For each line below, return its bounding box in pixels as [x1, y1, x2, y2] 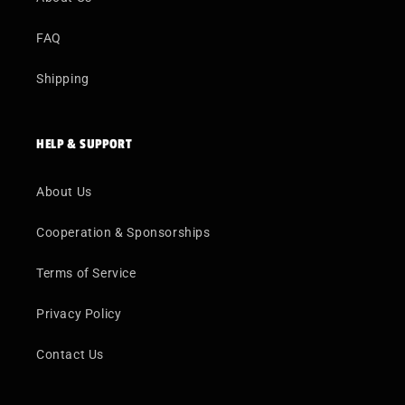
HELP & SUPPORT [36, 137, 133, 152]
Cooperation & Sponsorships [36, 225, 211, 240]
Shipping [36, 71, 89, 86]
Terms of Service [36, 266, 137, 280]
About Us [36, 184, 92, 199]
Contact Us [36, 347, 104, 362]
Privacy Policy [36, 306, 122, 321]
